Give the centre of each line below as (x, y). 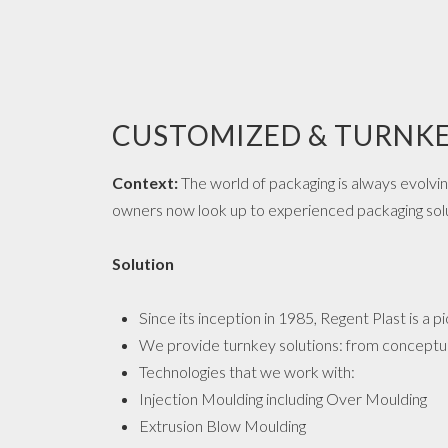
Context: (146, 182)
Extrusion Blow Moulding (222, 425)
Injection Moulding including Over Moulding (283, 398)
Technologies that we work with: (247, 371)
